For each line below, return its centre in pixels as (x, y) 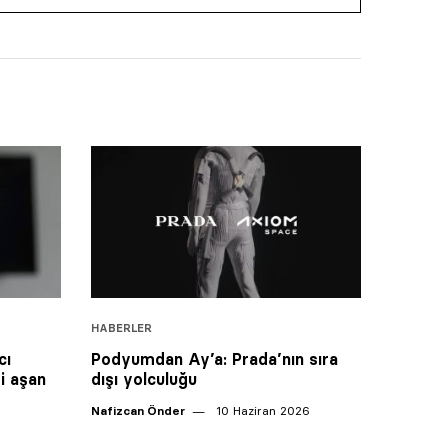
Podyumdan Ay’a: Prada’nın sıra (214, 358)
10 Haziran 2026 (261, 410)
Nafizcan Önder (138, 410)
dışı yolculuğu (144, 378)
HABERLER (121, 327)
